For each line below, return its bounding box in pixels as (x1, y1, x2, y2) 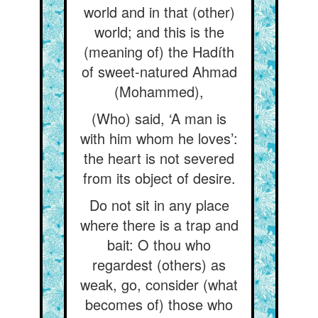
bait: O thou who (107, 234, 211, 255)
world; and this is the (94, 21, 224, 42)
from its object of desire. (82, 168, 236, 188)
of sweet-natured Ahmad (81, 61, 237, 82)
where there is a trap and (79, 214, 238, 235)
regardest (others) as (92, 254, 226, 275)
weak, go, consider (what (80, 274, 238, 295)
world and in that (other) (83, 1, 235, 22)
